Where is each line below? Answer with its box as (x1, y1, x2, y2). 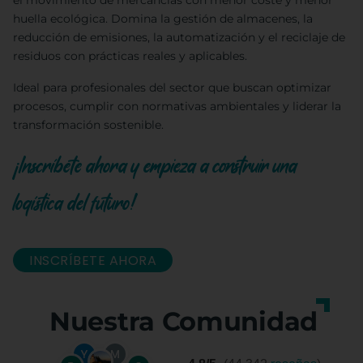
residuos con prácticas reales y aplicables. (13, 49, 247, 64)
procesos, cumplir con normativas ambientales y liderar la (13, 99, 341, 114)
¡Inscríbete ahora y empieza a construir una (13, 152, 297, 181)
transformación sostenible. (13, 117, 164, 133)
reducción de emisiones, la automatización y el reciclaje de (13, 30, 345, 45)
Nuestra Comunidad (49, 305, 318, 338)
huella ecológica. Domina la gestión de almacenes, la (13, 11, 313, 27)
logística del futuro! (13, 190, 136, 218)
